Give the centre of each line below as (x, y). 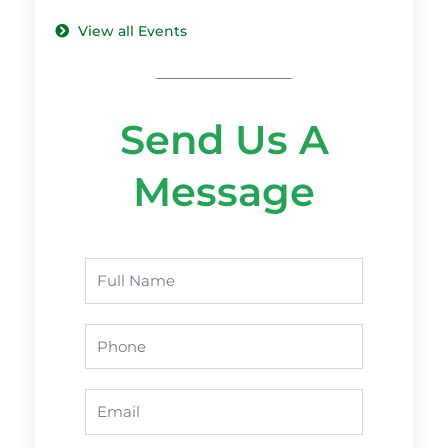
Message (224, 192)
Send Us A (224, 140)
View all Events (132, 31)
